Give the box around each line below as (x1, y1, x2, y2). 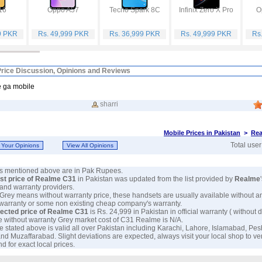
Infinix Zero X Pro (178, 6, 233, 14)
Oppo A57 (47, 6, 79, 14)
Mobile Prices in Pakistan (164, 129, 240, 136)
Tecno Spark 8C (109, 6, 160, 14)
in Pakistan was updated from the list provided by (78, 175, 235, 183)
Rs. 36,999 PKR (109, 30, 160, 38)
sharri (99, 100, 118, 108)
